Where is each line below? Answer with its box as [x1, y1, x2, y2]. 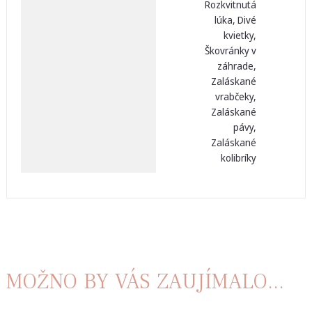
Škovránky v [204, 43, 256, 57]
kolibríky [220, 150, 256, 164]
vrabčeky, [214, 89, 256, 103]
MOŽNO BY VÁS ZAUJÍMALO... [6, 267, 284, 295]
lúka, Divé [214, 13, 256, 26]
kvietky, [223, 28, 256, 42]
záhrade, [217, 58, 256, 72]
